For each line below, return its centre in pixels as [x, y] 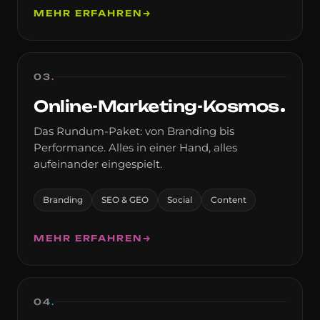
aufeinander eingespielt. [98, 164]
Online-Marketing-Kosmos [156, 106]
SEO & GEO [125, 200]
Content [229, 200]
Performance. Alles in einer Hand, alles [135, 147]
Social [180, 200]
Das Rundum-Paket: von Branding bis [134, 131]
